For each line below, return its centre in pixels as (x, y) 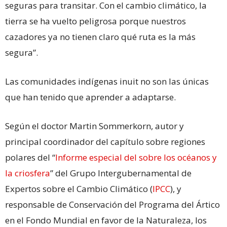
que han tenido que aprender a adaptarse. (90, 97)
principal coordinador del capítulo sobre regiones (105, 141)
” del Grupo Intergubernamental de (121, 173)
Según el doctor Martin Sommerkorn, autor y (94, 126)
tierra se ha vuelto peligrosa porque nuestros (96, 21)
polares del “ (30, 157)
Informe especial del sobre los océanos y (136, 157)
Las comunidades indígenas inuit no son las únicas (107, 81)
